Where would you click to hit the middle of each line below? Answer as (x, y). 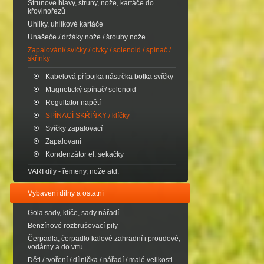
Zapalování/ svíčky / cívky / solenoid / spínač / (99, 50)
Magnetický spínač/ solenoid (91, 90)
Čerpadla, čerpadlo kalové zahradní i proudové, (104, 239)
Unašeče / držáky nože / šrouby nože (87, 37)
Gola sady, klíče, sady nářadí (73, 213)
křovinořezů (47, 11)
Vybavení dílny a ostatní (66, 193)
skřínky (39, 58)
